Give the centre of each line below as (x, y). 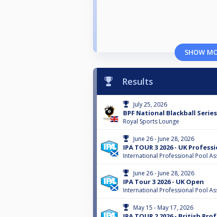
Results (138, 82)
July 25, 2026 (150, 105)
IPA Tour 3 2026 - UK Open (163, 182)
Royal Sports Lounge (151, 122)
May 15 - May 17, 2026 (163, 208)
